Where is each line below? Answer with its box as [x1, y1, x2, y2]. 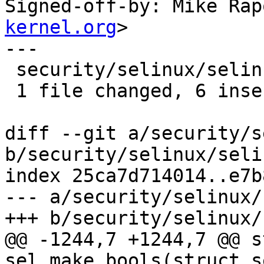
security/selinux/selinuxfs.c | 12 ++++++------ [5, 59, 16, 81]
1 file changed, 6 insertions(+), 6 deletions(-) [5, 80, 16, 102]
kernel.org [5, 16, 117, 38]
